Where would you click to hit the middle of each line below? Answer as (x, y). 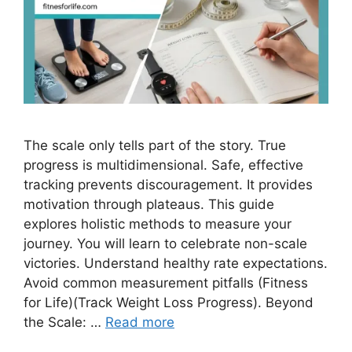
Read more (140, 323)
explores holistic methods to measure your (158, 224)
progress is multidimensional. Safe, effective (163, 165)
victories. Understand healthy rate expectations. (176, 264)
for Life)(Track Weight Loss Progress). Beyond (169, 303)
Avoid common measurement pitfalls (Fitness (166, 283)
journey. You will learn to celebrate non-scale (165, 244)
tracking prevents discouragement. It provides (168, 185)
